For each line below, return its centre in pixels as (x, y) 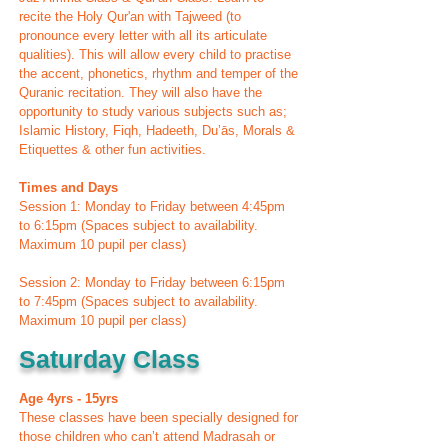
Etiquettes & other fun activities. (112, 149)
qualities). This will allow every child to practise (155, 54)
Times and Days (70, 187)
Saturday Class (109, 359)
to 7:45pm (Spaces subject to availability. (138, 301)
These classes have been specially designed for (158, 417)
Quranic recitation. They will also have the (140, 92)
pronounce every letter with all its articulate (143, 35)
